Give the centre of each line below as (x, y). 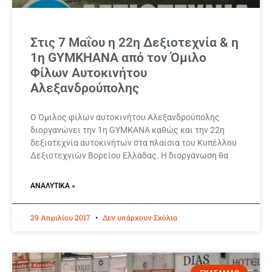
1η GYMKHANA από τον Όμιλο (118, 58)
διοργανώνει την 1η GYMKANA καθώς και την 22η (127, 130)
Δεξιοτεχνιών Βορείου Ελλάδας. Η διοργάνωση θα (129, 156)
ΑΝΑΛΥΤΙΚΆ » (53, 186)
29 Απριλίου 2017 (61, 218)
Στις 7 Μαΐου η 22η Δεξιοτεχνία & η (134, 43)
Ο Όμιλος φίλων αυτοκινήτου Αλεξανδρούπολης (125, 117)
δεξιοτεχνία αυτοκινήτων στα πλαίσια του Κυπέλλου (134, 143)
